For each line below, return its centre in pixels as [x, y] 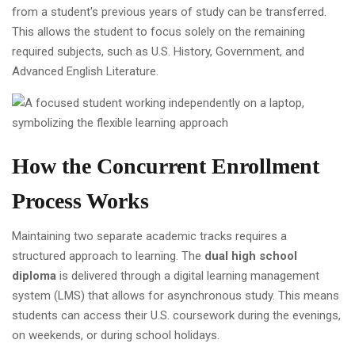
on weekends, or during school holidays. [116, 335]
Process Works [80, 200]
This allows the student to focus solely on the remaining [158, 31]
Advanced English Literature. [85, 71]
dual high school [251, 256]
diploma [34, 275]
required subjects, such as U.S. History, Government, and [158, 51]
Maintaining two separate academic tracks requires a [149, 236]
